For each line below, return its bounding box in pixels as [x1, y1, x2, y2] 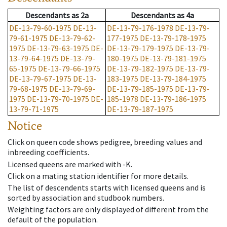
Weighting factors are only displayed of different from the [8, 204, 209, 215]
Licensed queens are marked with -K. [8, 159, 132, 169]
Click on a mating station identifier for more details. [8, 170, 188, 181]
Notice [8, 118, 42, 133]
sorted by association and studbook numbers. [8, 192, 164, 203]
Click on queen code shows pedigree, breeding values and [8, 137, 202, 147]
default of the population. [8, 214, 98, 225]
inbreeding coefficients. [8, 147, 89, 158]
